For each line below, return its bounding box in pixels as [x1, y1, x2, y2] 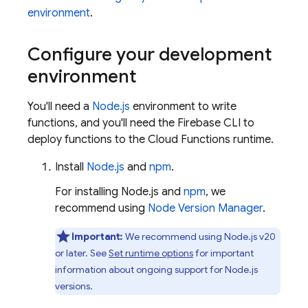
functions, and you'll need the [27, 116, 177, 130]
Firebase [177, 116, 221, 130]
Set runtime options [109, 247, 193, 259]
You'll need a [27, 100, 92, 113]
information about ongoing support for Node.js [55, 263, 258, 276]
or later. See [55, 247, 109, 259]
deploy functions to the [27, 133, 148, 146]
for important [193, 247, 254, 259]
